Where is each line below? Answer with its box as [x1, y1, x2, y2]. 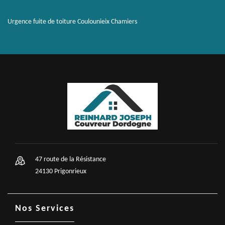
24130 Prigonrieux [35, 168, 86, 175]
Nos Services [15, 204, 74, 213]
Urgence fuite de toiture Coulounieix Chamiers [8, 18, 137, 26]
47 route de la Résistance [35, 156, 106, 163]
